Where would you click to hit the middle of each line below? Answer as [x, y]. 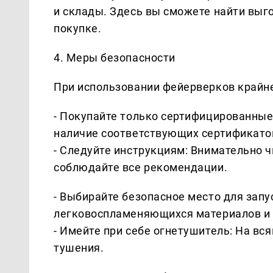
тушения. [79, 247]
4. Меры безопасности [115, 57]
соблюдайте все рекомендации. [141, 167]
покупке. [78, 28]
